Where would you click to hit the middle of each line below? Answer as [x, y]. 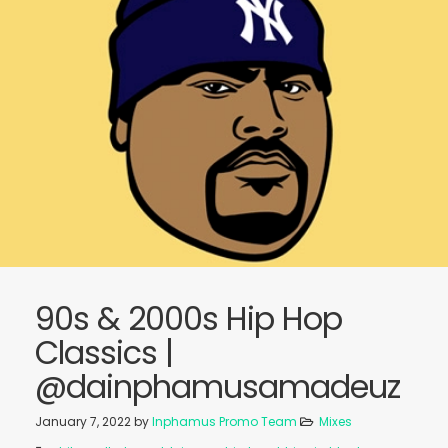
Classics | [104, 352]
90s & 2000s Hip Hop [188, 318]
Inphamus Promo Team [224, 421]
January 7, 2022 [84, 421]
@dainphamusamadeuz [217, 386]
